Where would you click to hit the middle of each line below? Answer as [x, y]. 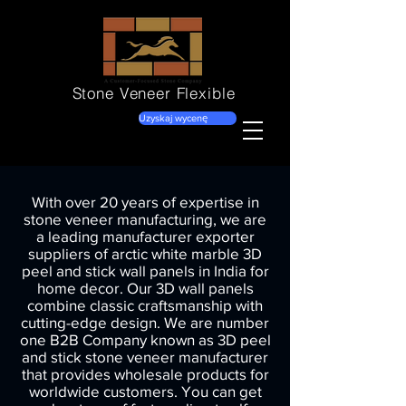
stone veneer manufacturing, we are [145, 219]
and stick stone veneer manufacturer [145, 357]
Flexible [206, 93]
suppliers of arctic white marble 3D [145, 253]
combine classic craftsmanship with [145, 305]
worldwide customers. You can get [145, 391]
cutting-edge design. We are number [145, 322]
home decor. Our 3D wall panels [145, 288]
